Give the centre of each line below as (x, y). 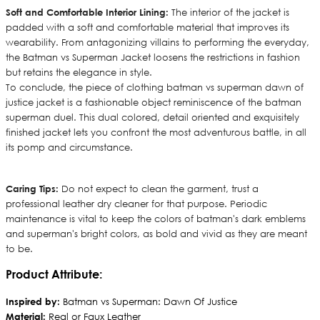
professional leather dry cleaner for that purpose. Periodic (136, 204)
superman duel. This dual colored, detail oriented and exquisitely (152, 118)
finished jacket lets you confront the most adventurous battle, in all (156, 133)
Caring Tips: (32, 189)
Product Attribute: (54, 274)
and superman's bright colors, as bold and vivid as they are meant (156, 234)
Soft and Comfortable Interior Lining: (87, 12)
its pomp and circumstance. (69, 148)
